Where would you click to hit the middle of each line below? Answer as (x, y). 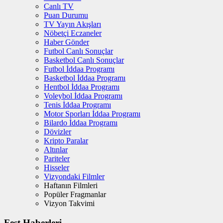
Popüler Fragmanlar (75, 195)
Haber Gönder (66, 42)
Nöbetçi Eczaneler (73, 33)
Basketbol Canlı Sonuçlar (84, 60)
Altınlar (56, 150)
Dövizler (57, 132)
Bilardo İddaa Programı (81, 123)
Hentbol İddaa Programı (82, 87)
